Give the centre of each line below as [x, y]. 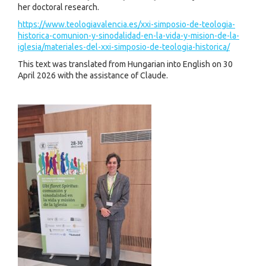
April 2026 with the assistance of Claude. [93, 75]
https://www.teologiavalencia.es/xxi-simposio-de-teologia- [126, 24]
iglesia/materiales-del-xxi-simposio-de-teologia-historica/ [124, 47]
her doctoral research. [58, 7]
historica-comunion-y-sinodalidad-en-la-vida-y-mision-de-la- [129, 36]
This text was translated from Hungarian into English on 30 [125, 64]
